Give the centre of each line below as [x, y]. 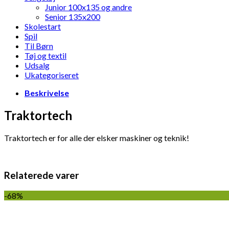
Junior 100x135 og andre [88, 7]
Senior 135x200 [73, 16]
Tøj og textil [45, 55]
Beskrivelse [47, 93]
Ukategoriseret [52, 75]
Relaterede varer [41, 176]
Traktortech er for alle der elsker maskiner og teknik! [97, 138]
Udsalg [37, 65]
